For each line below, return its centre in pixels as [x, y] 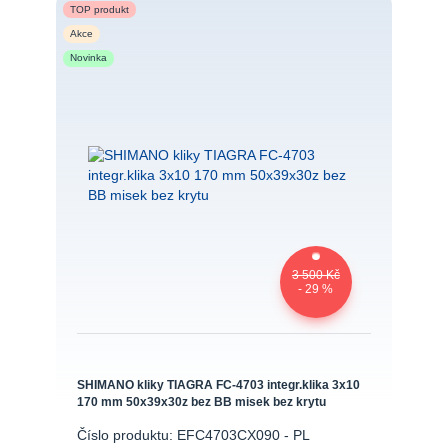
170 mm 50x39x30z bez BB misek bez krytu [201, 401]
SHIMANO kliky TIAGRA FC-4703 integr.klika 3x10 [218, 384]
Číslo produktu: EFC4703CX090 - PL [193, 436]
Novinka [88, 58]
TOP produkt [99, 9]
